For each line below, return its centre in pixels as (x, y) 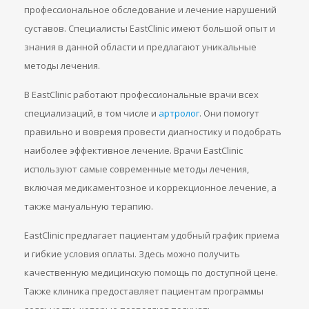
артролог (179, 113)
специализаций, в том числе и (91, 113)
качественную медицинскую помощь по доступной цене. (151, 272)
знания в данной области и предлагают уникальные (140, 47)
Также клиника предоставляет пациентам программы (144, 291)
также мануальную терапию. (89, 206)
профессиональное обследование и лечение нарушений (150, 10)
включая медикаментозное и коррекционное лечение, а (150, 188)
